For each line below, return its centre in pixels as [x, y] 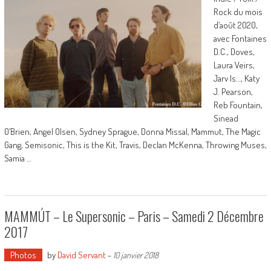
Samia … [18, 158]
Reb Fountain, [238, 105]
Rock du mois [238, 12]
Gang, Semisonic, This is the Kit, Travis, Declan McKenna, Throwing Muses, [135, 145]
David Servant [81, 255]
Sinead [226, 118]
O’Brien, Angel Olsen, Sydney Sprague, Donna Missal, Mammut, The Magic [132, 132]
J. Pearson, [233, 92]
